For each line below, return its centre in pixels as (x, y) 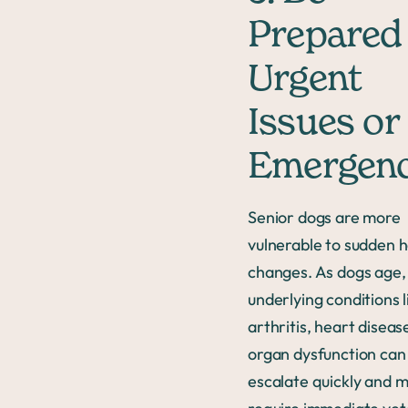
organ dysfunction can (327, 354)
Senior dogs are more (324, 218)
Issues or (323, 124)
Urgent (305, 81)
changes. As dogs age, (327, 272)
